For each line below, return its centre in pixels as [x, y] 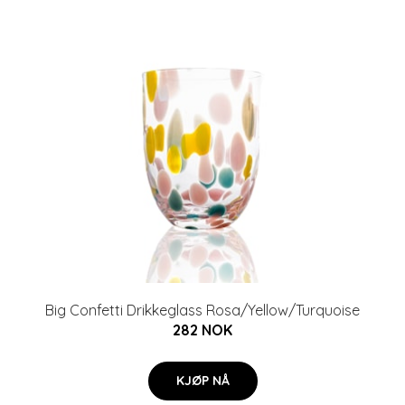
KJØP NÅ [202, 380]
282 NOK [202, 330]
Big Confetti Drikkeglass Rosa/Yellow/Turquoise [202, 310]
